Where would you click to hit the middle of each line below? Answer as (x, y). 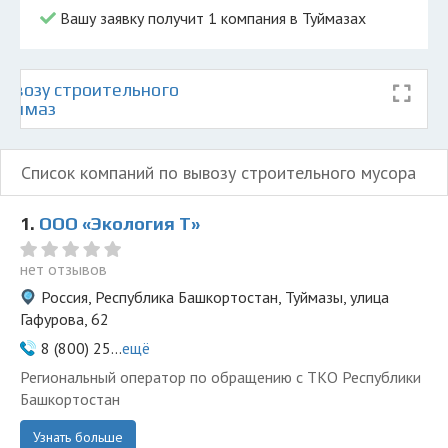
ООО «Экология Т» (119, 223)
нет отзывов (63, 269)
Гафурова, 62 (64, 319)
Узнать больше (78, 437)
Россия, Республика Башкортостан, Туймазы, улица (215, 297)
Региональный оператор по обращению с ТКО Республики (220, 377)
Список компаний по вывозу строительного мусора (218, 172)
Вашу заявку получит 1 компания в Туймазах (211, 18)
